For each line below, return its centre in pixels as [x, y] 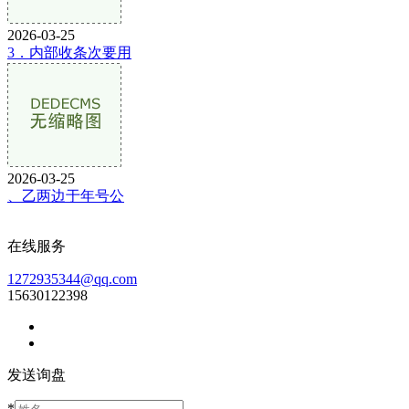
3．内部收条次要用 [69, 52]
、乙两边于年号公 [66, 195]
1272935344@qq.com [72, 278]
